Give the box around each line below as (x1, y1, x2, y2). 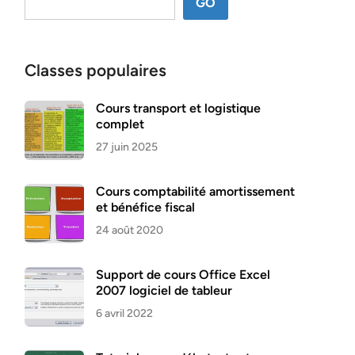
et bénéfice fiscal (96, 200, 195, 215)
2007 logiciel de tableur (96, 283, 232, 298)
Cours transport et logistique (96, 101, 261, 116)
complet (96, 116, 144, 132)
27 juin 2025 (96, 140, 158, 154)
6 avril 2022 (96, 307, 153, 320)
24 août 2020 (96, 223, 163, 237)
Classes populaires (25, 60, 166, 80)
